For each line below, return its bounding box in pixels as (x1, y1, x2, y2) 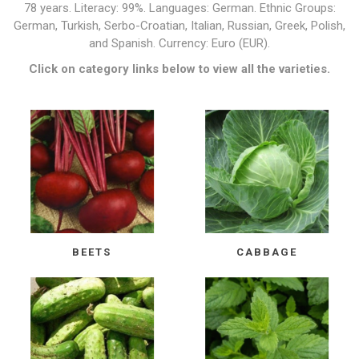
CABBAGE (236, 245, 298, 258)
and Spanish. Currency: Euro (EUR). (89, 36, 270, 50)
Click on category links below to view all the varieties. (29, 62, 330, 76)
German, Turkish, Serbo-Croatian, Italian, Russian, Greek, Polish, (14, 18, 345, 33)
